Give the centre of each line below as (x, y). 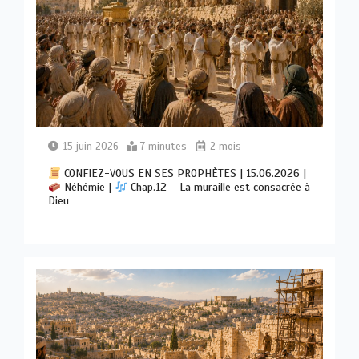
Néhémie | (88, 188)
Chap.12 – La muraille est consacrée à (219, 188)
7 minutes (164, 147)
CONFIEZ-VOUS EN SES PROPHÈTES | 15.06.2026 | (184, 174)
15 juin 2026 (91, 147)
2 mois (224, 147)
